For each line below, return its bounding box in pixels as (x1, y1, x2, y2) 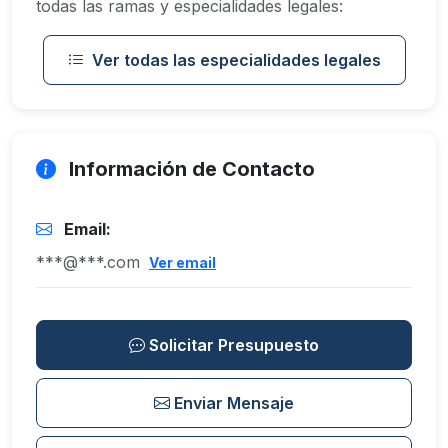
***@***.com (36, 252, 140, 272)
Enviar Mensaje (174, 393, 294, 413)
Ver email (149, 254, 216, 271)
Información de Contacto (64, 157, 315, 181)
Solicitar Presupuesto (149, 335, 319, 355)
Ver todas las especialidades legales (91, 50, 381, 70)
